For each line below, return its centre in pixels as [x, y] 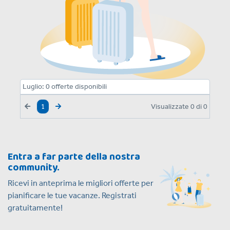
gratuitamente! [35, 208]
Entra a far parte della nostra [74, 157]
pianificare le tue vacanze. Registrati [72, 195]
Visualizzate [171, 106]
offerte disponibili [78, 87]
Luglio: [33, 87]
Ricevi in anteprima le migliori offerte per [81, 183]
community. [33, 168]
